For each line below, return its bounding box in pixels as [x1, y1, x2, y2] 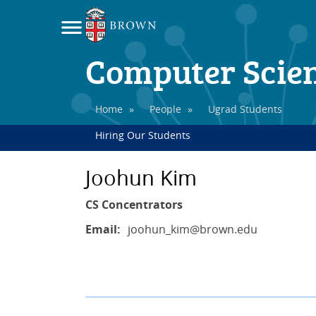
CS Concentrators [85, 196, 183, 212]
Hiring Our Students [95, 128, 191, 142]
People [150, 102, 182, 116]
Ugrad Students [208, 102, 283, 116]
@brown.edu [189, 221, 257, 237]
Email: [85, 221, 121, 237]
